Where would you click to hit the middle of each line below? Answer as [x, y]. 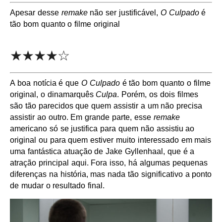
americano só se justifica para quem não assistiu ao [102, 129]
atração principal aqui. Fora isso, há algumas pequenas [109, 163]
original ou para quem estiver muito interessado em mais [111, 140]
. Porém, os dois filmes [158, 94]
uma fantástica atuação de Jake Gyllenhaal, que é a [102, 151]
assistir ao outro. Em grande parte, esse [82, 117]
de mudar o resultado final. [57, 186]
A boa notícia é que [46, 83]
